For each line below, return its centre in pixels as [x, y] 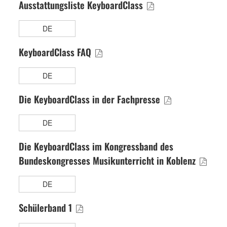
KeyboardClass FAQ [56, 16]
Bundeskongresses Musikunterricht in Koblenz [108, 124]
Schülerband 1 [47, 171]
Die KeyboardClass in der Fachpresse [91, 63]
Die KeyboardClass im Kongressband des [96, 110]
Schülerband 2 [47, 218]
